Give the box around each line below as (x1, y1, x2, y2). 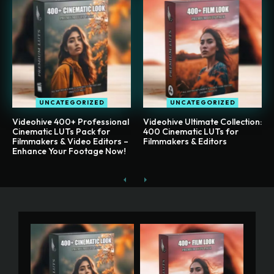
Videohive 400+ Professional (12, 116, 129, 128)
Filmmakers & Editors (143, 136, 227, 147)
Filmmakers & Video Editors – (12, 136, 128, 147)
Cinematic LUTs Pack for (12, 126, 110, 138)
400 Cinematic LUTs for (143, 126, 239, 138)
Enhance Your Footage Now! (12, 146, 126, 157)
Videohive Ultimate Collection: (143, 116, 262, 128)
